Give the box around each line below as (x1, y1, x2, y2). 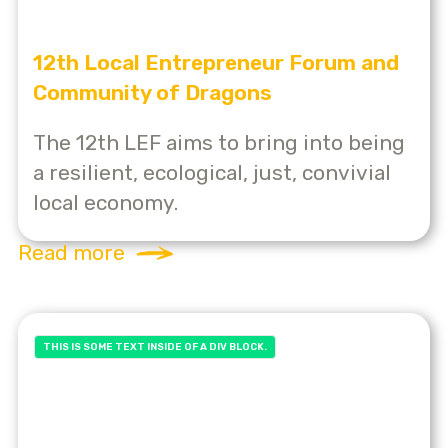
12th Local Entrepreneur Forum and (33, 49, 399, 75)
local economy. (33, 189, 178, 215)
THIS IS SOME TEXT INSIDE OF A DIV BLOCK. (43, 341, 267, 354)
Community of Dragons (33, 79, 272, 105)
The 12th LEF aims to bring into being (33, 129, 405, 155)
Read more (18, 239, 125, 265)
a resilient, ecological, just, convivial (33, 159, 391, 185)
